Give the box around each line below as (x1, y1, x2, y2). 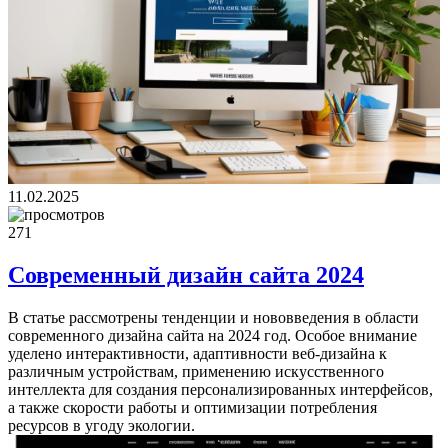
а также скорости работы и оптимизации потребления (8, 399, 377, 417)
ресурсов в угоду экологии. (8, 417, 195, 435)
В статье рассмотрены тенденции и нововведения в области (8, 309, 419, 327)
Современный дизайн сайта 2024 (8, 262, 364, 289)
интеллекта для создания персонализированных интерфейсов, (8, 381, 433, 399)
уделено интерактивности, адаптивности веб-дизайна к (8, 345, 387, 363)
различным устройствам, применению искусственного (8, 363, 384, 381)
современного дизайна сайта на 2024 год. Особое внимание (8, 327, 417, 345)
